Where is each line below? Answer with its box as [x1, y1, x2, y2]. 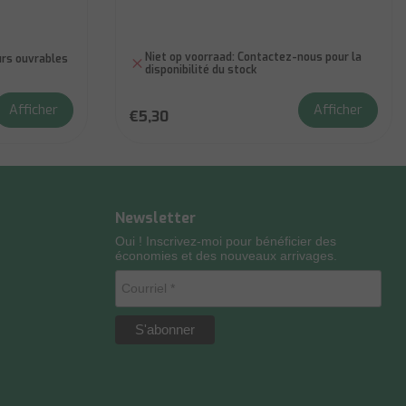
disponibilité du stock [144, 63, 256, 77]
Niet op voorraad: [144, 50, 235, 64]
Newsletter [115, 208, 196, 227]
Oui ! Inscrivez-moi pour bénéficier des [115, 234, 336, 248]
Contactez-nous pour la [234, 50, 362, 64]
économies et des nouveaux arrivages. [115, 248, 337, 263]
